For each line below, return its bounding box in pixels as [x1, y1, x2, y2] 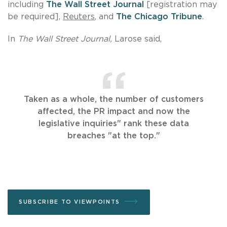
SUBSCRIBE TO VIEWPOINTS [19, 199, 120, 205]
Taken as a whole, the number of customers [23, 95, 204, 103]
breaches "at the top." [67, 131, 160, 140]
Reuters [63, 12, 95, 21]
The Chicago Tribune [116, 12, 202, 21]
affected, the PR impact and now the [37, 107, 190, 116]
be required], [8, 12, 63, 21]
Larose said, [115, 34, 162, 43]
